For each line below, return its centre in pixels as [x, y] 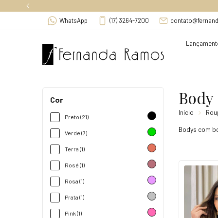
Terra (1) [75, 149]
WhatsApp [73, 21]
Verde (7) [76, 133]
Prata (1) [74, 197]
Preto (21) [77, 117]
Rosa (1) [74, 181]
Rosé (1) [75, 165]
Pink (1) [73, 213]
